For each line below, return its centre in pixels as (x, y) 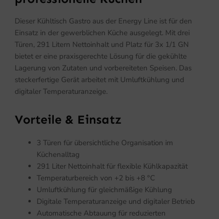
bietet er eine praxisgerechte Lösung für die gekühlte (101, 56)
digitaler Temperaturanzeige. (61, 91)
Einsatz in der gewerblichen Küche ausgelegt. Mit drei (102, 33)
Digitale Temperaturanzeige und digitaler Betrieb (116, 201)
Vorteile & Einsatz (68, 120)
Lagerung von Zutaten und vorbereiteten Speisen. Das (103, 68)
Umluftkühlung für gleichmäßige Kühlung (104, 189)
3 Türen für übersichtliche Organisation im (105, 142)
